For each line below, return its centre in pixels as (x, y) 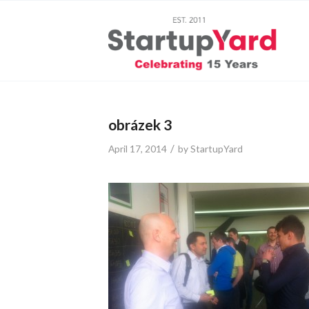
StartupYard (217, 149)
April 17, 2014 (138, 149)
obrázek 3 (140, 124)
